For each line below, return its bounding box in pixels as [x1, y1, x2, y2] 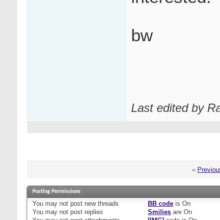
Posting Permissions [32, 189, 81, 195]
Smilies [147, 208, 171, 216]
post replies [68, 208, 103, 216]
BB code [147, 200, 173, 208]
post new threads [68, 200, 119, 208]
